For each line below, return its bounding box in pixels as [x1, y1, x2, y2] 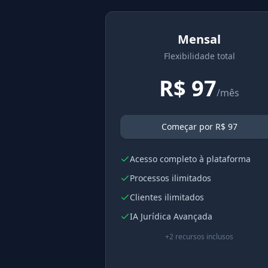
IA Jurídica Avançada [130, 211, 212, 222]
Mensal [178, 31, 221, 47]
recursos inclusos [173, 232, 234, 242]
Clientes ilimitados [130, 191, 204, 203]
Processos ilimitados [130, 172, 211, 184]
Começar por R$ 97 [161, 121, 237, 132]
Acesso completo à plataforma [130, 153, 251, 165]
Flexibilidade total [163, 50, 235, 62]
